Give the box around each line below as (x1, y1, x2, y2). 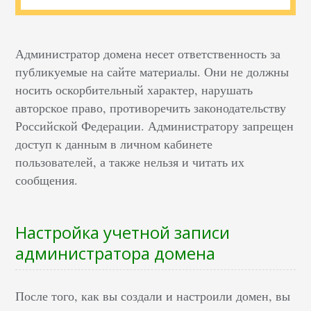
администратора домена (15, 242, 216, 265)
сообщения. (15, 171, 78, 189)
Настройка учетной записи (15, 221, 230, 244)
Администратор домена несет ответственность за (15, 45, 281, 62)
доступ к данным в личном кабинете (15, 135, 213, 153)
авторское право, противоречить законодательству (15, 99, 287, 117)
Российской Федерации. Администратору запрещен (15, 117, 294, 135)
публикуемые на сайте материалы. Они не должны (15, 63, 289, 81)
